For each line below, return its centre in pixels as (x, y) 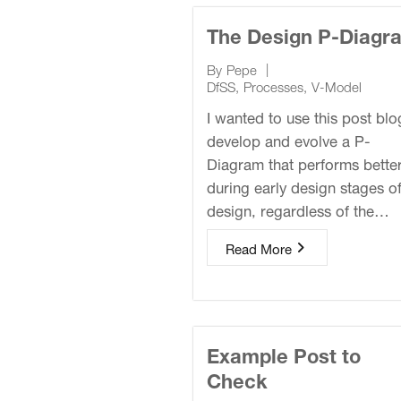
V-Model (337, 85)
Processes (273, 85)
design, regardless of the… (298, 209)
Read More (259, 247)
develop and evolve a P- (289, 139)
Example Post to (284, 353)
